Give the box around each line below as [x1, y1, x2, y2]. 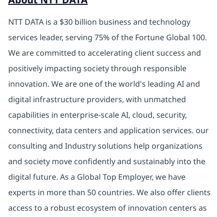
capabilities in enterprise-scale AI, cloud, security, [8, 109, 187, 121]
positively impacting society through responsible [8, 63, 186, 74]
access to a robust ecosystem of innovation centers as [8, 202, 207, 214]
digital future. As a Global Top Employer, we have [8, 171, 186, 183]
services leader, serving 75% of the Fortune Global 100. [8, 32, 207, 43]
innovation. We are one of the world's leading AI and [8, 78, 200, 90]
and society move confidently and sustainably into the [8, 156, 205, 167]
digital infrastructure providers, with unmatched [8, 94, 186, 105]
